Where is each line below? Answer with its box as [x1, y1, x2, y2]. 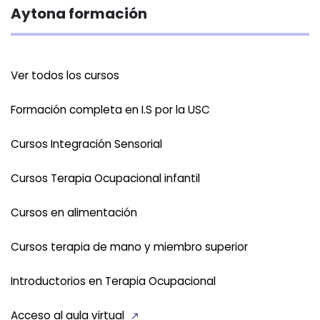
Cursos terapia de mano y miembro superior [11, 239, 248, 254]
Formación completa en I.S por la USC [11, 102, 210, 117]
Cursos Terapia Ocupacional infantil [11, 171, 200, 186]
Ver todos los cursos [11, 68, 119, 83]
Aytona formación [11, 4, 147, 24]
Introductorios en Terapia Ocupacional [11, 274, 216, 289]
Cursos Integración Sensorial [11, 136, 162, 151]
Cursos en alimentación [11, 205, 137, 220]
